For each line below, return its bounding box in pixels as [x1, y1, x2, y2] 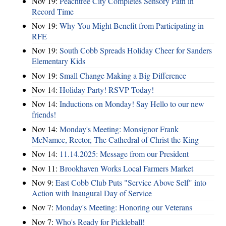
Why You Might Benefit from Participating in [60, 20, 204, 31]
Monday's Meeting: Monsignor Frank [60, 123, 179, 134]
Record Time [32, 6, 74, 17]
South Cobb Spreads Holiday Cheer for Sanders [60, 45, 212, 56]
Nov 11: [32, 162, 60, 174]
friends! [32, 109, 56, 120]
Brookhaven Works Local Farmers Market [60, 162, 193, 174]
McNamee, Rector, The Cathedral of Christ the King [32, 134, 199, 145]
